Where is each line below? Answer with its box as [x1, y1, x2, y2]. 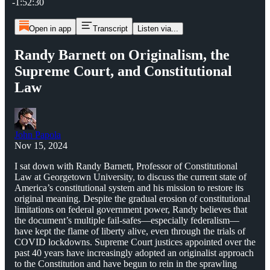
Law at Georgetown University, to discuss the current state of [14, 171, 246, 182]
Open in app [28, 24, 71, 33]
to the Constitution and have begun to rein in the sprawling [14, 258, 237, 269]
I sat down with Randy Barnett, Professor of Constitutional [14, 160, 237, 171]
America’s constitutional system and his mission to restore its [14, 182, 243, 193]
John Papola [14, 129, 61, 140]
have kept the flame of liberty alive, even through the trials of [14, 225, 245, 236]
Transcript [92, 24, 128, 33]
